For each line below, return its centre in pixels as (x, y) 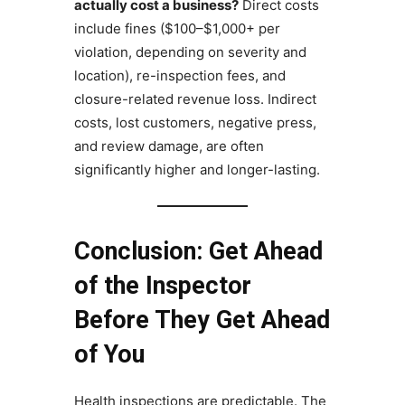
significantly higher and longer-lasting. (197, 170)
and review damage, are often (169, 146)
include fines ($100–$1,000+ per (177, 29)
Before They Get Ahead (202, 320)
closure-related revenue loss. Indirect (195, 99)
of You (109, 355)
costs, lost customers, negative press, (195, 123)
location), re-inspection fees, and (179, 76)
